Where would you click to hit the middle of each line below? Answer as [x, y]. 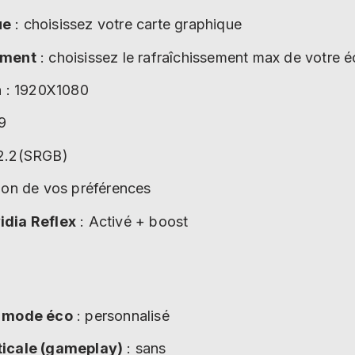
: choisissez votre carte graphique [126, 25]
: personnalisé [123, 315]
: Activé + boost [132, 221]
